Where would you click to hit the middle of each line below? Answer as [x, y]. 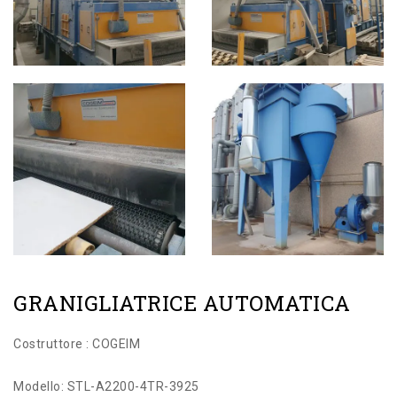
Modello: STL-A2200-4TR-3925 [106, 386]
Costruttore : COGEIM [77, 343]
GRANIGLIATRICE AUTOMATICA [182, 303]
